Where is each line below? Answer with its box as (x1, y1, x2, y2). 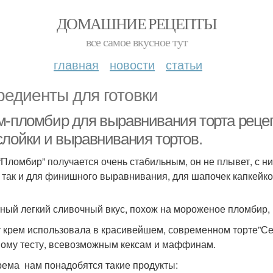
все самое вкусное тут (85, 34, 188, 50)
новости (110, 55, 155, 73)
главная (54, 55, 99, 73)
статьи (166, 55, 202, 73)
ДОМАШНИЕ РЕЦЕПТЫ (56, 13, 217, 34)
